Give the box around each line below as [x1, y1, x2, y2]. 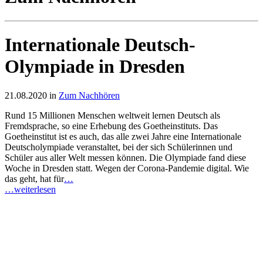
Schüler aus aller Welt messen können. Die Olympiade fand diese [5, 152, 246, 163]
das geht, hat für [5, 173, 64, 184]
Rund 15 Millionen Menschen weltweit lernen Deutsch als [5, 110, 220, 120]
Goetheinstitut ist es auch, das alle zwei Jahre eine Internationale [5, 131, 241, 141]
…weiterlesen [5, 184, 56, 194]
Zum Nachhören [59, 90, 120, 100]
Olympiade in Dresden [5, 56, 185, 77]
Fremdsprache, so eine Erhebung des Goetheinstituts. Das [5, 120, 218, 131]
